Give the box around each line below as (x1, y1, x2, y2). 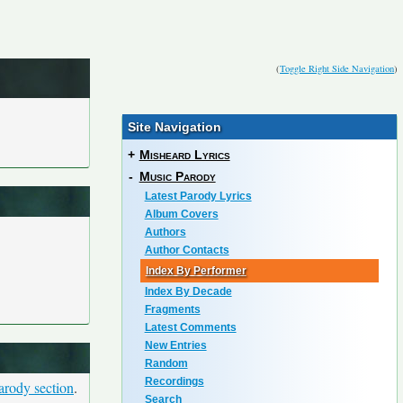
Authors (144, 226, 186, 238)
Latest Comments (144, 321, 237, 334)
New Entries (144, 339, 207, 352)
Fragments (144, 303, 201, 316)
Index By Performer (145, 264, 246, 277)
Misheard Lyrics (139, 148, 230, 162)
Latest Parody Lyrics (144, 190, 252, 202)
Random (144, 357, 188, 370)
